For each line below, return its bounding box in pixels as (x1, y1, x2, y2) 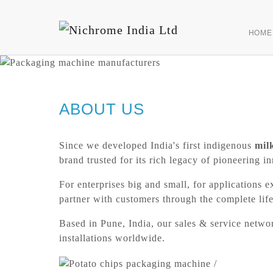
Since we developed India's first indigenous (59, 140, 255, 151)
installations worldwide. (59, 233, 165, 244)
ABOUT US (59, 100, 144, 119)
